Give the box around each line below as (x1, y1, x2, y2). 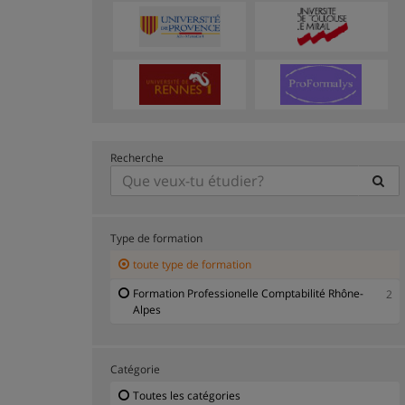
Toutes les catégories (133, 387, 240, 403)
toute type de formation (133, 256, 251, 272)
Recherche (110, 149, 164, 165)
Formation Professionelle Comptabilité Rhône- (133, 285, 363, 301)
